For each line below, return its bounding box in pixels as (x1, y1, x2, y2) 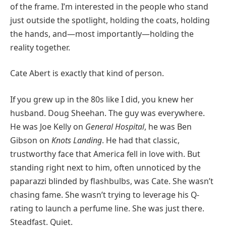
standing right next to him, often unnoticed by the (10, 161, 201, 173)
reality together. (10, 41, 70, 53)
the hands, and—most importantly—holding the (10, 28, 194, 39)
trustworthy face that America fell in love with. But (10, 148, 200, 159)
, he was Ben (144, 121, 192, 132)
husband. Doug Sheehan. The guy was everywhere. (10, 107, 205, 119)
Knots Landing (51, 134, 102, 146)
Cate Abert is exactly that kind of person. (10, 68, 164, 79)
